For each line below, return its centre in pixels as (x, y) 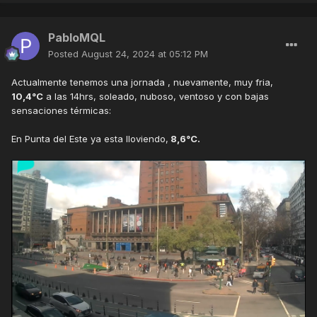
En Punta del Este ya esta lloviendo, (90, 139)
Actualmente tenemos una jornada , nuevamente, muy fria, (142, 82)
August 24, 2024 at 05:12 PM (145, 54)
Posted (65, 54)
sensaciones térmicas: (61, 111)
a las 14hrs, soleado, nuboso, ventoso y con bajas (156, 97)
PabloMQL (77, 38)
